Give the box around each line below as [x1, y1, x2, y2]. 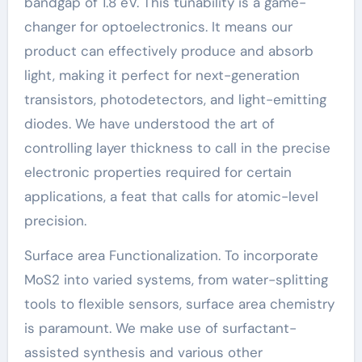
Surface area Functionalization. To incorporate [23, 246, 318, 264]
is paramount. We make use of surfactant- [23, 318, 297, 337]
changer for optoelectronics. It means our [23, 17, 293, 36]
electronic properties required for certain [23, 162, 292, 181]
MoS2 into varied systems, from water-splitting [23, 270, 328, 288]
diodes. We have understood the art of [23, 114, 275, 133]
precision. [23, 211, 86, 229]
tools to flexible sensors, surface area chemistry [23, 294, 335, 313]
